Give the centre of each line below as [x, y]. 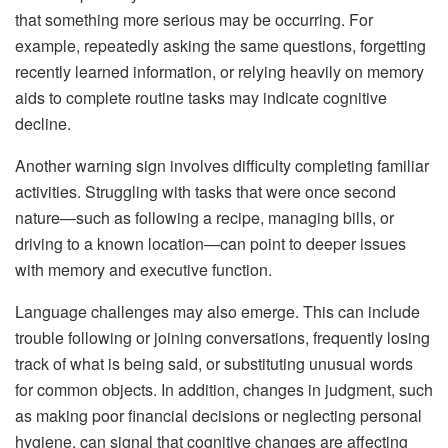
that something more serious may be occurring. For [194, 19]
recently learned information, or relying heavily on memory [219, 71]
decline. [43, 123]
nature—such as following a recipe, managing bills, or [204, 217]
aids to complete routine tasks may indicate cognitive [201, 97]
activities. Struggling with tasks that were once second [205, 191]
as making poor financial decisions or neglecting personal [218, 415]
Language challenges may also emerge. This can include [217, 311]
